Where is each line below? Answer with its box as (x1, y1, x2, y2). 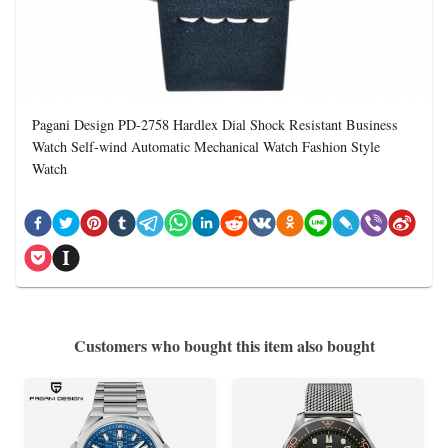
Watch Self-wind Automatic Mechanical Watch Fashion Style (32, 137, 380, 156)
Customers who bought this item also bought (73, 334, 375, 357)
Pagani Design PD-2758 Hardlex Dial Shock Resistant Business (32, 115, 398, 134)
